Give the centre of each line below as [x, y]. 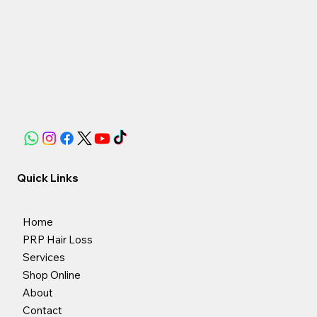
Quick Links [47, 178]
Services [44, 258]
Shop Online [51, 275]
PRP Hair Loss [57, 240]
